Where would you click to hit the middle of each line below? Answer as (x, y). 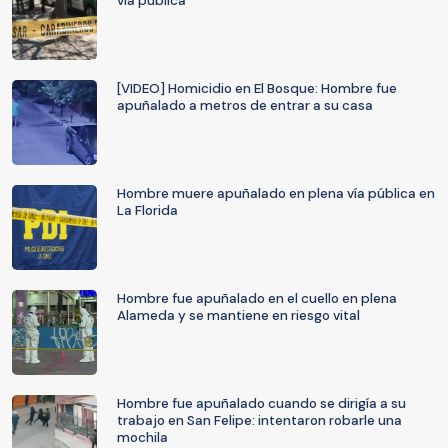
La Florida (147, 210)
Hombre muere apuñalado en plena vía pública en (276, 193)
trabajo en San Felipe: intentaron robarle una (259, 420)
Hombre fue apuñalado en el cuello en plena (257, 298)
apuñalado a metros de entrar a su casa (245, 105)
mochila (142, 437)
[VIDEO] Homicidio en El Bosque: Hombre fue (257, 88)
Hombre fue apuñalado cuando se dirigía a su (261, 403)
